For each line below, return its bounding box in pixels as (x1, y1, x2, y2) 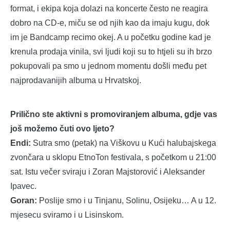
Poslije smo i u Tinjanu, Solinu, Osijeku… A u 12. (39, 196, 216, 205)
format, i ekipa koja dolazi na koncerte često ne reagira (10, 4, 208, 13)
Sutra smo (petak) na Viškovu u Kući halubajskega (31, 139, 216, 148)
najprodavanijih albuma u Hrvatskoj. (10, 76, 141, 85)
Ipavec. (10, 182, 36, 191)
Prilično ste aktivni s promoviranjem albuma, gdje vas (10, 110, 217, 119)
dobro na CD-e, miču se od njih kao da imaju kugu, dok (10, 18, 209, 28)
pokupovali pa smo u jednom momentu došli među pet (10, 62, 206, 71)
